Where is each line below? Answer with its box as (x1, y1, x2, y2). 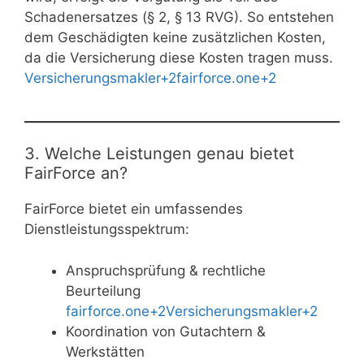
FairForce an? (24, 163, 128, 184)
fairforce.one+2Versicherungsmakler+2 (66, 302, 318, 319)
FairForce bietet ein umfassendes (24, 201, 243, 218)
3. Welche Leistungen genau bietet (24, 144, 294, 164)
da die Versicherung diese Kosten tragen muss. (24, 49, 333, 66)
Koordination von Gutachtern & (66, 323, 266, 340)
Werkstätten (66, 343, 145, 360)
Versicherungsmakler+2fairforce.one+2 (24, 69, 276, 86)
